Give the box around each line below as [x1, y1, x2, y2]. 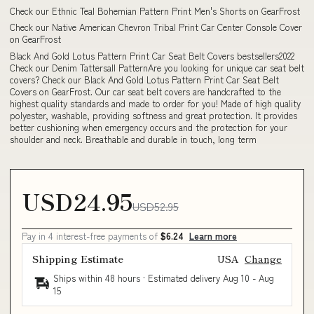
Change [245, 252, 282, 266]
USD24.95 [22, 185, 132, 217]
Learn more [189, 229, 237, 243]
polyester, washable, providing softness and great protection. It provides [10, 108, 297, 122]
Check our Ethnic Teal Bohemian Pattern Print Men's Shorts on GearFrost [10, 4, 300, 18]
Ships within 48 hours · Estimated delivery [53, 271, 223, 285]
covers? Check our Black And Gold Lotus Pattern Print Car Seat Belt [10, 72, 279, 86]
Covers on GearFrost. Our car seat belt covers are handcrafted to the [10, 84, 281, 98]
